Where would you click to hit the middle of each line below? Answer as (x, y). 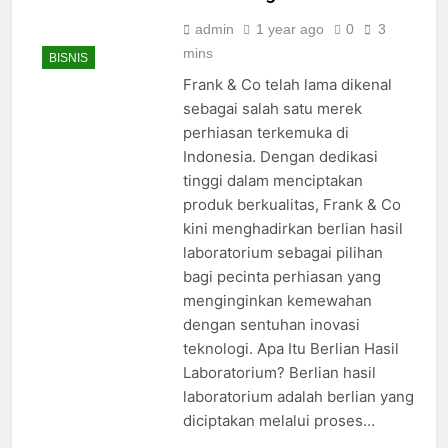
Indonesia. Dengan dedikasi (280, 157)
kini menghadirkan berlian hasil (292, 229)
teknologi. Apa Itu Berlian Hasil (290, 349)
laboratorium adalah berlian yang (298, 397)
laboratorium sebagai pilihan (282, 253)
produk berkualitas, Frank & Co (291, 205)
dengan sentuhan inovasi (271, 325)
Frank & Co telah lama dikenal (287, 85)
